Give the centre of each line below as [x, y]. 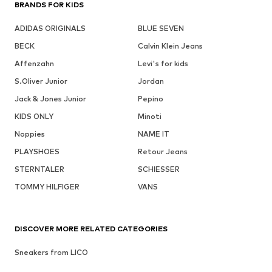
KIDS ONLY [34, 117]
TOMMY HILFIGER [47, 187]
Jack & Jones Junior [50, 99]
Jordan [151, 81]
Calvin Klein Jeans [170, 46]
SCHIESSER [158, 169]
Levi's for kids [163, 64]
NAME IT [153, 134]
